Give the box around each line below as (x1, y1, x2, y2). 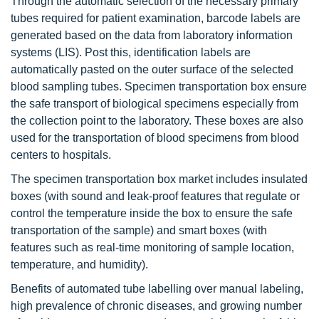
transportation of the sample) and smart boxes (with (11, 224, 267, 236)
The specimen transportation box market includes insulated (11, 172, 308, 185)
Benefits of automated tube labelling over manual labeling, (11, 282, 303, 295)
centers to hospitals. (11, 148, 111, 161)
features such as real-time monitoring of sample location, (11, 241, 294, 253)
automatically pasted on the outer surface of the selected (11, 63, 293, 75)
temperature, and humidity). (11, 258, 148, 271)
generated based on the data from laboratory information (11, 28, 293, 41)
